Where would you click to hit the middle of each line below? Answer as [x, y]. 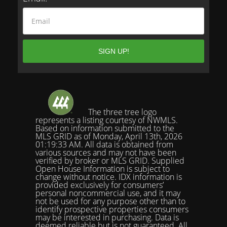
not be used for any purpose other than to [110, 201]
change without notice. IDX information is [109, 177]
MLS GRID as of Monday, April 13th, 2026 [109, 136]
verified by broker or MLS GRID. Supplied [110, 161]
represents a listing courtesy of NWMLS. [107, 120]
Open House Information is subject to [103, 169]
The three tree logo [121, 112]
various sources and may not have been [106, 153]
